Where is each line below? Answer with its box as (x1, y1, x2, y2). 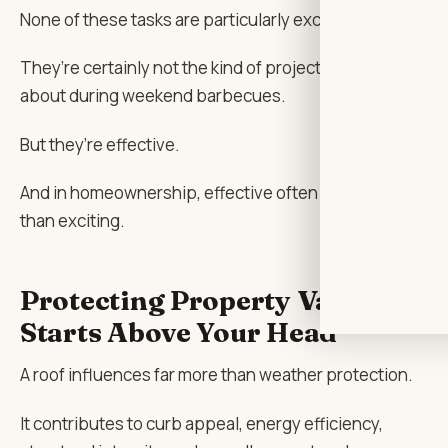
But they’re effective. (20, 132, 180, 156)
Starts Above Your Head (20, 314, 338, 349)
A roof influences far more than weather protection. (20, 363, 413, 387)
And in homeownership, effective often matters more (20, 180, 425, 204)
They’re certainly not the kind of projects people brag (20, 56, 428, 80)
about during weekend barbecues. (20, 84, 286, 108)
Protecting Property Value (20, 282, 372, 317)
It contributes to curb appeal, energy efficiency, (20, 411, 383, 435)
